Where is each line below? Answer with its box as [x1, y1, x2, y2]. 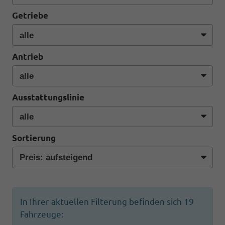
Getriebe [12, 11, 48, 21]
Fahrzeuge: [20, 209, 63, 219]
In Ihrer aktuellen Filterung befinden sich [20, 197, 184, 207]
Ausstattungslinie [12, 92, 84, 102]
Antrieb [12, 51, 43, 61]
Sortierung [12, 133, 56, 143]
